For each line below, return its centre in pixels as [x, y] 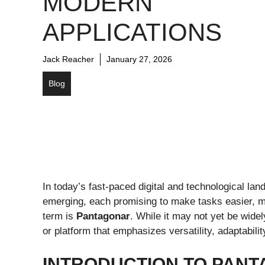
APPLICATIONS [132, 33]
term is [59, 216]
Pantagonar [103, 216]
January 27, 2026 [139, 59]
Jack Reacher [68, 59]
